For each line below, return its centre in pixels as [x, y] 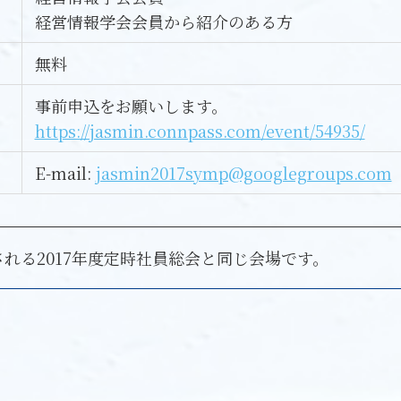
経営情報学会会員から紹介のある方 [163, 22]
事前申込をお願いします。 [131, 106]
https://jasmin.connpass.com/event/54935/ [200, 131]
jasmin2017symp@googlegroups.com [243, 173]
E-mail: [65, 173]
